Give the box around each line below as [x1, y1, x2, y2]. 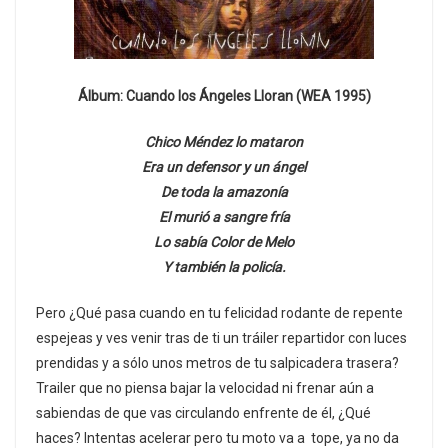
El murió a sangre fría [158, 208, 290, 225]
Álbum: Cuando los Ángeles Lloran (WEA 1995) [77, 87, 371, 104]
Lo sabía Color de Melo [154, 233, 294, 250]
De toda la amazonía [160, 183, 288, 200]
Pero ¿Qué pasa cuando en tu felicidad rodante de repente [36, 304, 403, 321]
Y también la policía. [162, 258, 286, 275]
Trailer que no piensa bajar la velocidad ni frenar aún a [36, 379, 374, 396]
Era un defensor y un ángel [142, 158, 306, 175]
